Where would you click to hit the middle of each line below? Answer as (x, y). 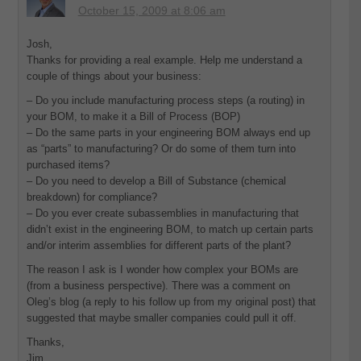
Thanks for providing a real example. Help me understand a (164, 60)
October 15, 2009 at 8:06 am (151, 11)
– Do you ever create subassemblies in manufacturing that (162, 214)
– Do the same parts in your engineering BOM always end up (168, 133)
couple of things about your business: (114, 77)
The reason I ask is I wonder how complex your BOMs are (162, 270)
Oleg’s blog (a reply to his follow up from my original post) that (171, 302)
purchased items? (68, 165)
